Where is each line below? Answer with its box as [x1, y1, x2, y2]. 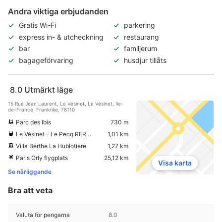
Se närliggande [8, 167, 52, 175]
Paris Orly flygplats [16, 154, 68, 162]
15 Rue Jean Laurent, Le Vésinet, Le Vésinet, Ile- [8, 100, 123, 107]
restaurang [124, 32, 159, 41]
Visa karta [158, 159, 192, 167]
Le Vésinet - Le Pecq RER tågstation [16, 130, 86, 138]
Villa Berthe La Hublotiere [16, 142, 86, 150]
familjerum [124, 44, 157, 53]
